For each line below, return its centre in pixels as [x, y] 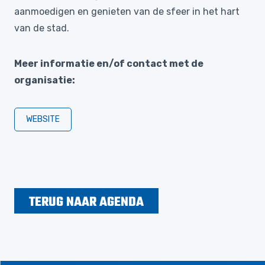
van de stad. [43, 28]
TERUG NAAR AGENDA [86, 202]
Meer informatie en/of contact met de [109, 64]
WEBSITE [43, 119]
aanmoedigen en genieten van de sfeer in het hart [127, 12]
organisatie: [45, 80]
